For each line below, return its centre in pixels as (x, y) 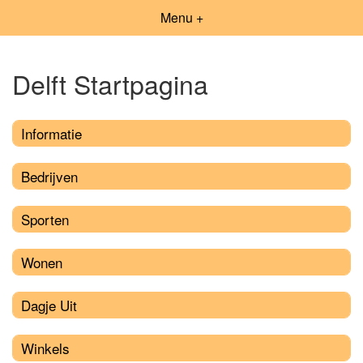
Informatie (51, 133)
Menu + (181, 17)
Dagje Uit (49, 305)
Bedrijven (49, 176)
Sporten (45, 219)
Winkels (45, 348)
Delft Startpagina (110, 84)
